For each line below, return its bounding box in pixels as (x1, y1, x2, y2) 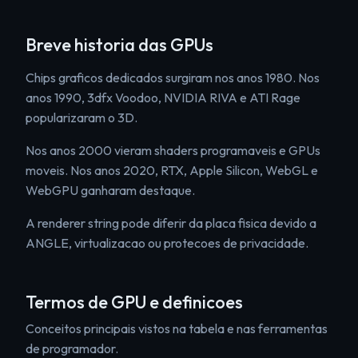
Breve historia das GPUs (26, 34, 213, 56)
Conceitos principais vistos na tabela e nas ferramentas (26, 320, 328, 336)
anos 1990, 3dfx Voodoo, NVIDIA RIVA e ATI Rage (26, 89, 300, 105)
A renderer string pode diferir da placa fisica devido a (26, 215, 316, 231)
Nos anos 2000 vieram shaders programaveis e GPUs (26, 142, 320, 158)
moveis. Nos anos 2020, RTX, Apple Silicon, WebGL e (26, 162, 318, 178)
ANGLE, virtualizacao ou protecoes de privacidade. (26, 235, 308, 251)
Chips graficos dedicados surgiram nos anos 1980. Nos (26, 70, 320, 86)
